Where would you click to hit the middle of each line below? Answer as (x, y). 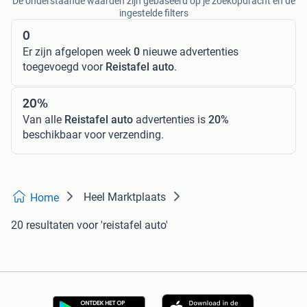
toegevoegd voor (64, 67)
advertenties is (171, 120)
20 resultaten (42, 225)
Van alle (44, 120)
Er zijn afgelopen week (78, 52)
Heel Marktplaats (125, 197)
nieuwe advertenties (189, 52)
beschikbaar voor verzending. (93, 135)
